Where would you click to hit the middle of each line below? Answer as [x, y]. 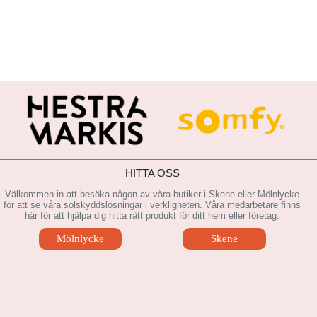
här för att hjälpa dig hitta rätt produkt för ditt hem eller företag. [152, 216]
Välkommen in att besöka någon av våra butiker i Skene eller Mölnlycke [152, 195]
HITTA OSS [152, 173]
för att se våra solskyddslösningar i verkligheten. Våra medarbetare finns [152, 205]
